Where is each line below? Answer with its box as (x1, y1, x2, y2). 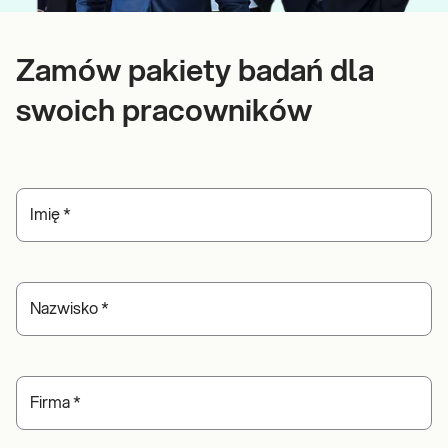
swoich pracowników (16, 97, 312, 127)
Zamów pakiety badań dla (16, 57, 374, 87)
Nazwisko (30, 301, 98, 317)
